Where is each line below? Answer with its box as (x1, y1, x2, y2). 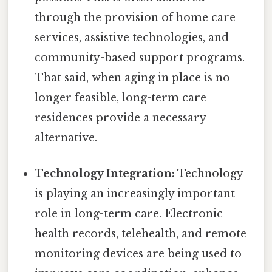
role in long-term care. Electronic (35, 207, 223, 221)
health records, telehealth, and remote (35, 227, 247, 241)
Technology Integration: (35, 167, 175, 181)
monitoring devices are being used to (35, 247, 242, 261)
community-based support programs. (35, 51, 245, 65)
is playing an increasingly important (35, 187, 236, 201)
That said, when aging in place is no (35, 71, 231, 85)
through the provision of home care (35, 11, 236, 25)
